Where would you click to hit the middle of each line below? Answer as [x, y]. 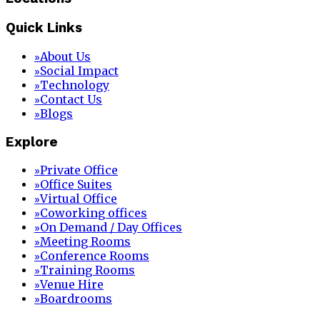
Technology [75, 85]
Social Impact [79, 70]
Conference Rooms [95, 256]
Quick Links [44, 28]
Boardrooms [76, 299]
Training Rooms [87, 270]
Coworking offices [94, 213]
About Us [65, 56]
